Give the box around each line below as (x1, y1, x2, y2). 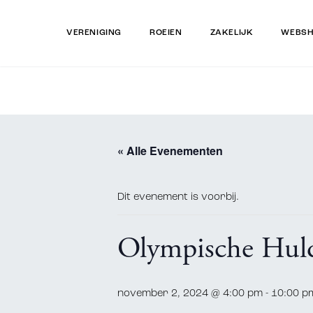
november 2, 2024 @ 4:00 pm (117, 289, 263, 299)
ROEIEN (150, 29, 182, 37)
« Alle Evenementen (117, 143, 223, 159)
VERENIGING (66, 29, 122, 37)
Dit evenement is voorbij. (117, 192, 239, 203)
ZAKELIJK (210, 29, 254, 37)
